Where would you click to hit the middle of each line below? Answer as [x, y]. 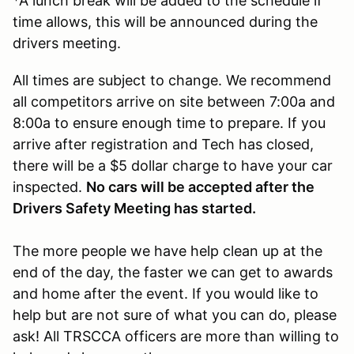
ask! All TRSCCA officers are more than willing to [176, 336]
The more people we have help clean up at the [168, 251]
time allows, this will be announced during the [165, 22]
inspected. [49, 187]
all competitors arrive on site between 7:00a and [174, 102]
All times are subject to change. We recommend [172, 80]
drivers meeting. [67, 43]
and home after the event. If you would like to [166, 294]
